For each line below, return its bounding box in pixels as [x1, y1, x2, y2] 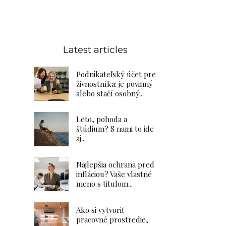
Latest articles [63, 44, 128, 56]
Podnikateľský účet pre [76, 69, 156, 79]
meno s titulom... [76, 178, 133, 189]
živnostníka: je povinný [76, 78, 153, 89]
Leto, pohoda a [76, 114, 127, 125]
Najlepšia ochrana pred [76, 159, 154, 169]
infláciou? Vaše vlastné [76, 168, 152, 179]
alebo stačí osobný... [76, 88, 144, 98]
